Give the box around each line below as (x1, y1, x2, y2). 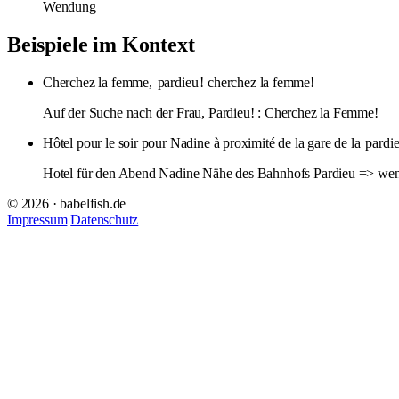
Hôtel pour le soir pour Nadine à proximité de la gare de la (43, 134, 364, 151)
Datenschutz (70, 211, 139, 227)
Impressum (7, 211, 68, 227)
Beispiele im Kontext (7, 32, 195, 56)
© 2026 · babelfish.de (7, 195, 126, 211)
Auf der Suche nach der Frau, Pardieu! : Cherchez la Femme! (43, 104, 379, 120)
